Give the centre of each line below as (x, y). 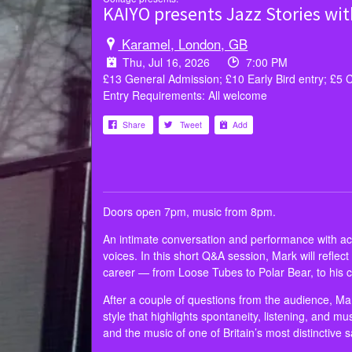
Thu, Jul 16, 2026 (167, 62)
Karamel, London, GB (183, 44)
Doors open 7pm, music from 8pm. (189, 212)
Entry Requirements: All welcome (185, 95)
